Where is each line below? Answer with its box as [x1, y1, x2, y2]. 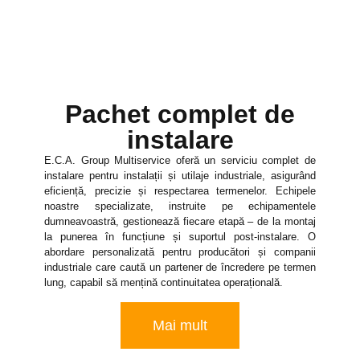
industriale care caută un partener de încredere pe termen [44, 261, 316, 274]
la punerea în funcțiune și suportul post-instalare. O [44, 231, 316, 243]
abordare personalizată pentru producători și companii [44, 246, 316, 259]
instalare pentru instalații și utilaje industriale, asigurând [44, 170, 316, 182]
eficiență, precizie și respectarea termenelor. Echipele [44, 185, 316, 198]
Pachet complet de [65, 100, 295, 129]
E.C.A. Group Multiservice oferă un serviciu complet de [44, 154, 316, 167]
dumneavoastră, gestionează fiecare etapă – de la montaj [44, 215, 316, 228]
